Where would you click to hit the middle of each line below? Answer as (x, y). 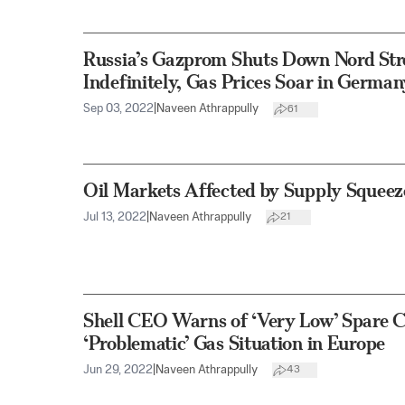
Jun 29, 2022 (118, 370)
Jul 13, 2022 (115, 217)
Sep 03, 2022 (118, 109)
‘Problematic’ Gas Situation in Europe (234, 343)
